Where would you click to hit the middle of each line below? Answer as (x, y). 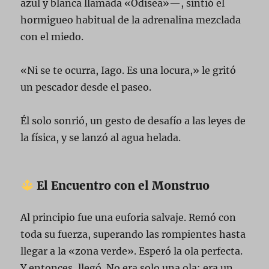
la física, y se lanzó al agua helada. (101, 137)
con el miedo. (52, 36)
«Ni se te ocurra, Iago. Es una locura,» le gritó (128, 70)
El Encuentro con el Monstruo (122, 185)
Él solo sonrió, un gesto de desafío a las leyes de (133, 120)
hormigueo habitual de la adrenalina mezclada (131, 20)
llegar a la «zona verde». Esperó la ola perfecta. (132, 251)
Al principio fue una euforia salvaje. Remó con (128, 217)
